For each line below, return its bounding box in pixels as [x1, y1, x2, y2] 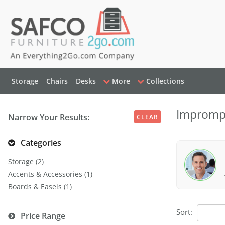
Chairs [46, 76, 68, 86]
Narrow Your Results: [8, 111, 89, 123]
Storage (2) [8, 156, 44, 166]
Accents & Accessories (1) [8, 169, 92, 179]
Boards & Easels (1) [8, 181, 72, 191]
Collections [146, 76, 184, 86]
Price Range [21, 210, 65, 221]
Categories [21, 137, 61, 148]
